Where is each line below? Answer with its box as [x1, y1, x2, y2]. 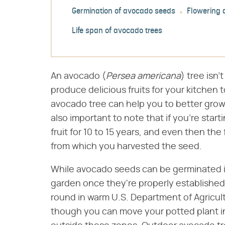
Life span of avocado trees [72, 27, 162, 36]
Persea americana [106, 72, 181, 81]
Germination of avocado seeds [72, 8, 175, 16]
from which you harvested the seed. [51, 142, 202, 151]
